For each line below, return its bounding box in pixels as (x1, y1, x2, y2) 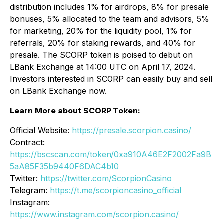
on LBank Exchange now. (10, 86, 107, 96)
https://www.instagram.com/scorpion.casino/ (10, 209, 179, 220)
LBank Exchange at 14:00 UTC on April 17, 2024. (10, 62, 195, 72)
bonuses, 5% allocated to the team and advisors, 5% (10, 14, 209, 24)
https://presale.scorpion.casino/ (72, 125, 191, 136)
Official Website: (10, 125, 72, 136)
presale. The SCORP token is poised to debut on (10, 50, 193, 60)
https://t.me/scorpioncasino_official (50, 185, 181, 196)
